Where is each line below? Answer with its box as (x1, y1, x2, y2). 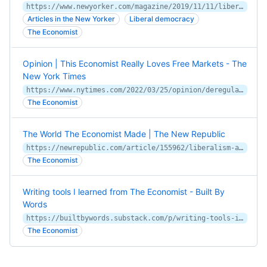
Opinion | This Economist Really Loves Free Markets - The (23, 58, 247, 69)
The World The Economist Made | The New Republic (23, 129, 225, 139)
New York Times (23, 71, 86, 81)
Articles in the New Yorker (27, 14, 115, 23)
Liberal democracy (129, 14, 194, 23)
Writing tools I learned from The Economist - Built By (23, 187, 225, 197)
